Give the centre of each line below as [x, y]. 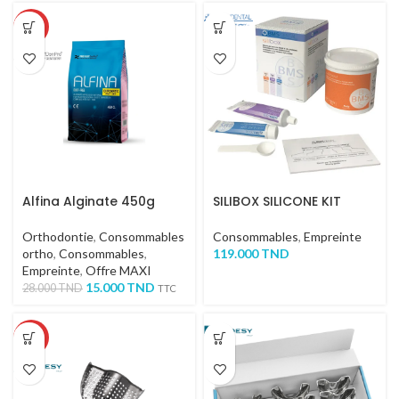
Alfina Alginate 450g [89, 201]
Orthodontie [58, 236]
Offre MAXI [118, 270]
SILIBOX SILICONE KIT [277, 201]
